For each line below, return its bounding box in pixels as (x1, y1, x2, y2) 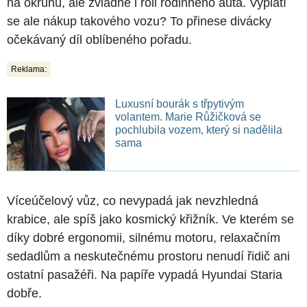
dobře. (7, 286, 42, 300)
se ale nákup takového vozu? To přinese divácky (7, 14, 271, 28)
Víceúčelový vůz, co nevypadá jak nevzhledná (7, 193, 258, 208)
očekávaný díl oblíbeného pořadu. (7, 32, 192, 47)
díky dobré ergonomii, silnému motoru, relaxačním (7, 230, 280, 245)
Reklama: (11, 64, 47, 74)
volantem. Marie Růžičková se (114, 110, 261, 123)
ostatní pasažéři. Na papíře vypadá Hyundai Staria (7, 267, 282, 282)
